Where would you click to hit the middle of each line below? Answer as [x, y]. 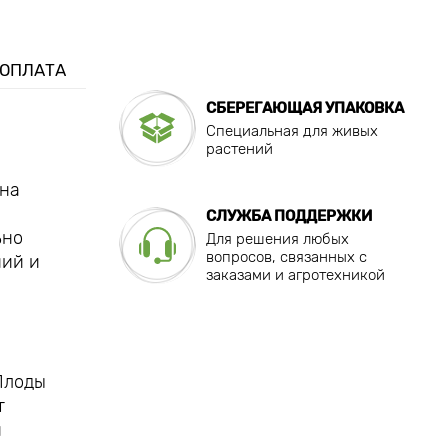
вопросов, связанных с [286, 256]
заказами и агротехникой [295, 274]
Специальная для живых [291, 130]
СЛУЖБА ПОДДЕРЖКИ [288, 215]
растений [239, 148]
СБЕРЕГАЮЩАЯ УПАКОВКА [304, 107]
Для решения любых [277, 238]
